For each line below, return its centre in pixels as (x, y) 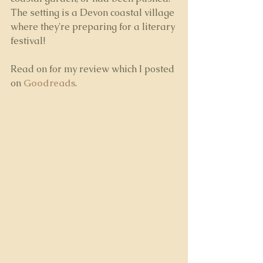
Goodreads (49, 83)
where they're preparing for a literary (94, 27)
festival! (28, 41)
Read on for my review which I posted (94, 69)
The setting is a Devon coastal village (94, 13)
